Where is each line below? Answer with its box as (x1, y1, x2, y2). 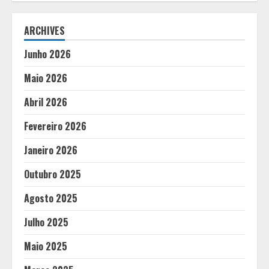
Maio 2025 (24, 239, 67, 253)
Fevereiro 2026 (24, 119, 86, 133)
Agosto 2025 (24, 191, 77, 205)
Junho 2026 (24, 47, 71, 61)
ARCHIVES (24, 23, 65, 38)
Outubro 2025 (24, 167, 81, 181)
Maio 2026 (24, 71, 67, 85)
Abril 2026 (24, 95, 67, 109)
